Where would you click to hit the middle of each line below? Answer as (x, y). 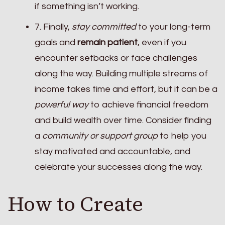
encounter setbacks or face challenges (116, 58)
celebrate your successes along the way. (119, 167)
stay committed (104, 27)
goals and (56, 42)
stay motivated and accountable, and (113, 151)
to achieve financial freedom (148, 104)
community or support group (100, 136)
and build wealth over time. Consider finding (123, 120)
